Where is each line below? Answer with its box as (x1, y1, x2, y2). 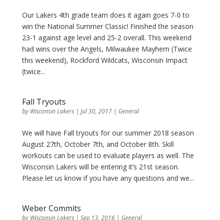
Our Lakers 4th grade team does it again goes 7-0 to (22, 10, 190, 20)
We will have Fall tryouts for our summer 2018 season (22, 128, 194, 137)
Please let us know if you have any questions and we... (22, 173, 194, 183)
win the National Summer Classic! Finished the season (22, 22, 193, 31)
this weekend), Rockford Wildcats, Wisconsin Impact (22, 55, 188, 65)
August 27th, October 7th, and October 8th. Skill (22, 139, 174, 149)
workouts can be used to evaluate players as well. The (22, 151, 194, 160)
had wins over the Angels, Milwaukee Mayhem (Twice (22, 44, 192, 54)
